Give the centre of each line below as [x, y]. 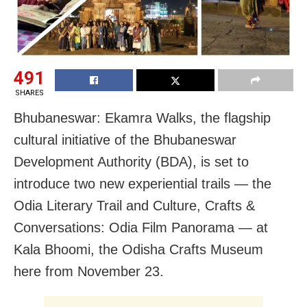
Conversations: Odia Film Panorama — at [141, 227]
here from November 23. [89, 271]
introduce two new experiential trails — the [143, 183]
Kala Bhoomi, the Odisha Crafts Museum [138, 249]
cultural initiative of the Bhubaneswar [125, 139]
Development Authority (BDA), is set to [131, 161]
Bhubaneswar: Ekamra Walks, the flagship [142, 118]
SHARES [29, 93]
